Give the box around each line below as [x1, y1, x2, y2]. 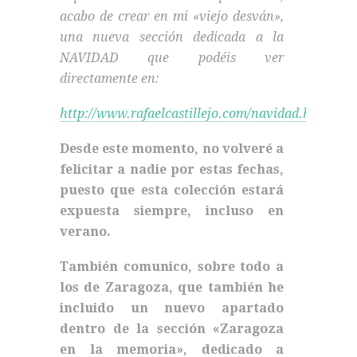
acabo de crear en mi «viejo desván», [60, 8, 284, 24]
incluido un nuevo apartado [60, 300, 284, 316]
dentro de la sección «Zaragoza [60, 320, 284, 336]
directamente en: [60, 70, 159, 86]
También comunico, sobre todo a [60, 258, 284, 274]
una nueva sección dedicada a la [60, 29, 284, 45]
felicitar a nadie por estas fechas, [60, 161, 284, 177]
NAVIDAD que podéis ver [60, 49, 284, 65]
